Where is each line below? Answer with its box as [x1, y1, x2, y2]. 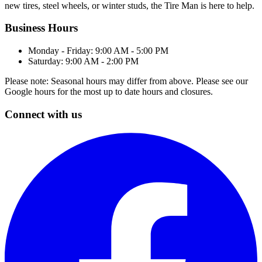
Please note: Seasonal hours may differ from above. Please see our [5, 76, 248, 87]
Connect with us [5, 108, 82, 120]
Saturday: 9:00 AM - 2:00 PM [28, 56, 139, 67]
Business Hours [5, 22, 78, 35]
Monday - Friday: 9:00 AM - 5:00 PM [28, 46, 168, 56]
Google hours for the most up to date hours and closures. [5, 87, 213, 97]
